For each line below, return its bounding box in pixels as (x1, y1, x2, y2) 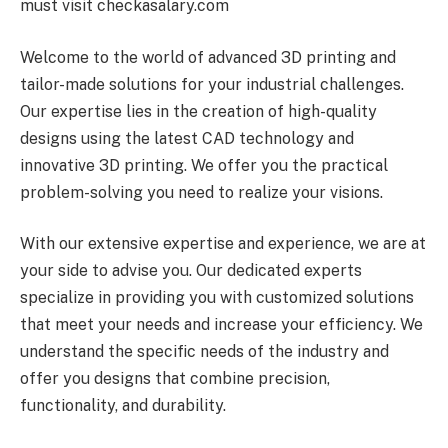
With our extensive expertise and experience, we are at (20, 234, 426, 254)
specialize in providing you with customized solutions (20, 288, 414, 308)
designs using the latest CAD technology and (20, 128, 354, 148)
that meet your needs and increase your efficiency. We (20, 315, 423, 335)
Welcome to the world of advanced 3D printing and (20, 47, 396, 67)
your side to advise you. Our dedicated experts (20, 261, 362, 281)
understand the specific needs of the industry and (20, 342, 389, 362)
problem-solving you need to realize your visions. (20, 182, 383, 202)
